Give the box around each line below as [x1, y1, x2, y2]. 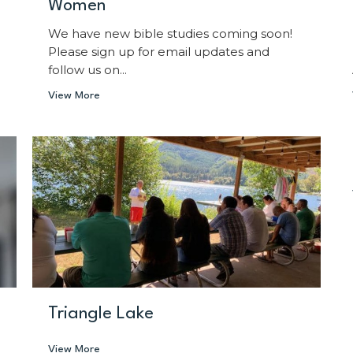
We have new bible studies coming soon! [47, 26, 292, 42]
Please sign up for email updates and [47, 44, 269, 60]
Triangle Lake [47, 304, 154, 322]
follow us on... [47, 62, 127, 78]
